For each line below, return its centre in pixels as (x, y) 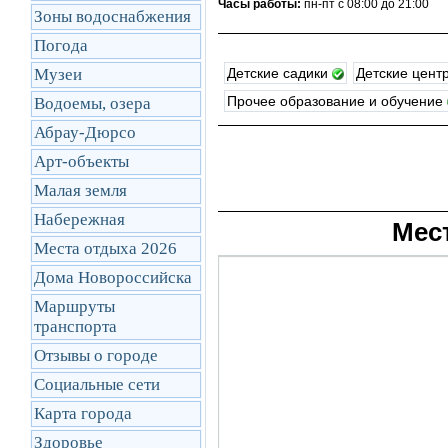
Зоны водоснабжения (112, 16)
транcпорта (75, 326)
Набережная (79, 219)
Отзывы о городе (96, 355)
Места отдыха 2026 (105, 248)
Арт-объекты (81, 161)
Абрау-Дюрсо (85, 132)
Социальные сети (97, 384)
